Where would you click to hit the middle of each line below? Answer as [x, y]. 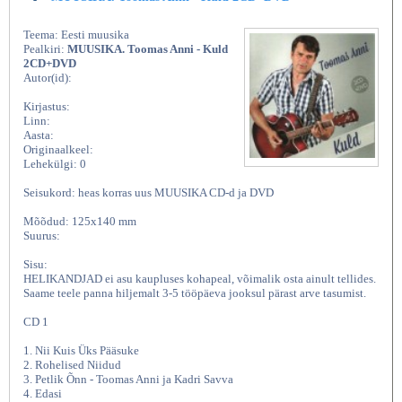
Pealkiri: [45, 49]
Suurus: [42, 236]
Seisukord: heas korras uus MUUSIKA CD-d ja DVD [149, 192]
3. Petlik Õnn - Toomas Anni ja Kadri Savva [128, 379]
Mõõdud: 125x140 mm [80, 221]
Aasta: [39, 135]
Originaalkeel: [58, 149]
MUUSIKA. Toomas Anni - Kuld [148, 49]
